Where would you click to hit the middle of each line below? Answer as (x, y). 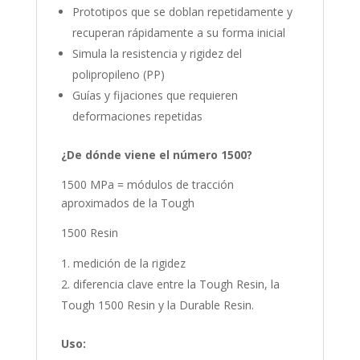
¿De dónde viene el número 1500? (156, 155)
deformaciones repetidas (137, 117)
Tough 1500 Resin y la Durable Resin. (157, 305)
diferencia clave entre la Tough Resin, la (176, 284)
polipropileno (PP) (118, 75)
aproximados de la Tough (127, 203)
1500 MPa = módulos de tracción (147, 185)
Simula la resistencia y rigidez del (157, 54)
